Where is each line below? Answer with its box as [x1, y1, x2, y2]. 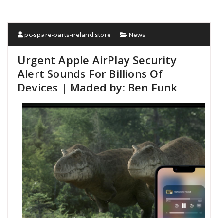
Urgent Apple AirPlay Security [18, 52, 177, 67]
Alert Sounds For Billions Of [18, 66, 163, 81]
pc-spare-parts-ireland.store [23, 30, 111, 39]
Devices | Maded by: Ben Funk [18, 79, 178, 94]
